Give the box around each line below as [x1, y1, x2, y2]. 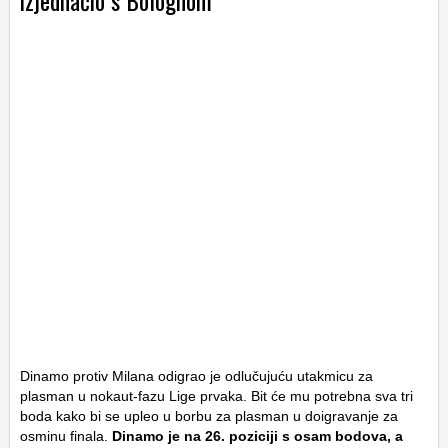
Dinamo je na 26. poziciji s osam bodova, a [112, 428, 403, 445]
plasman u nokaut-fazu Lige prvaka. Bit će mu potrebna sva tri [20, 388, 413, 405]
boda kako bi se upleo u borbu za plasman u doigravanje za [20, 408, 398, 425]
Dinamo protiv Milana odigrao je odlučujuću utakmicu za [20, 368, 373, 385]
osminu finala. [20, 428, 112, 445]
